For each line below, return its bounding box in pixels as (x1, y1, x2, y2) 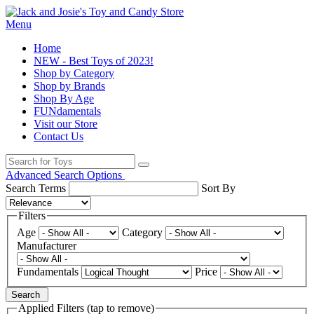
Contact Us (34, 130, 83, 142)
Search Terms (6, 182, 66, 194)
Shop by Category (34, 67, 114, 79)
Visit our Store (34, 118, 97, 130)
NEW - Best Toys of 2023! (34, 55, 153, 67)
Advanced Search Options (6, 169, 125, 181)
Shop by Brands (34, 80, 105, 92)
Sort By (201, 182, 235, 194)
